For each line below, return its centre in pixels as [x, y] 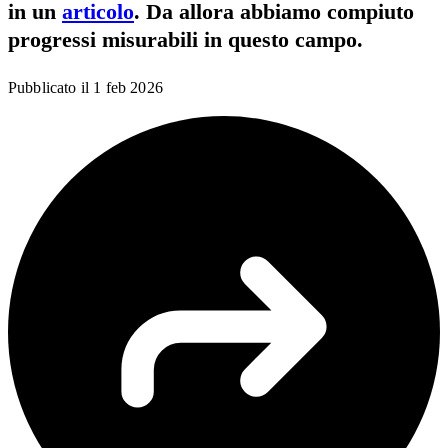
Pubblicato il [49, 88]
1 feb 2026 [128, 88]
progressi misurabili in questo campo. [185, 40]
